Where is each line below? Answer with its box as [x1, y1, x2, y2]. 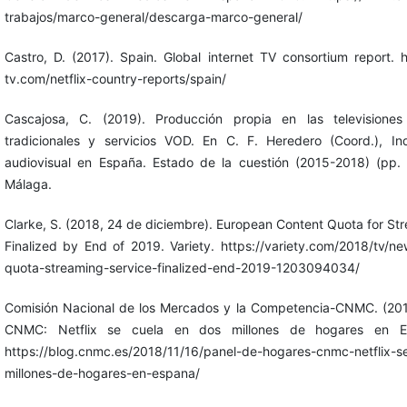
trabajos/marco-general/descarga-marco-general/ [4, 8, 303, 25]
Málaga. [4, 175, 52, 192]
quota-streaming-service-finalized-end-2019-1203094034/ [4, 259, 360, 275]
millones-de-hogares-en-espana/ [4, 364, 200, 381]
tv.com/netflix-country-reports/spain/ [4, 70, 226, 86]
